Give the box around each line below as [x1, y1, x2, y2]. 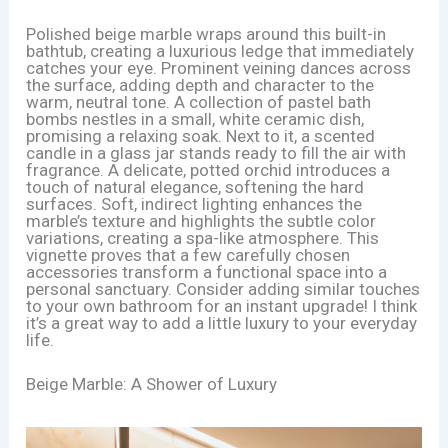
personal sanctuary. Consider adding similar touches [26, 278, 421, 299]
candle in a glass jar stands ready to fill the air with [26, 142, 407, 163]
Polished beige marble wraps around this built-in [26, 23, 387, 44]
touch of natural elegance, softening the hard [26, 176, 365, 197]
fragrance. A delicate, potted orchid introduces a [26, 159, 391, 180]
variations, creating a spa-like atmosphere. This [26, 227, 380, 248]
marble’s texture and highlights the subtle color [26, 210, 377, 231]
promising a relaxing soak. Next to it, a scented [26, 125, 376, 146]
